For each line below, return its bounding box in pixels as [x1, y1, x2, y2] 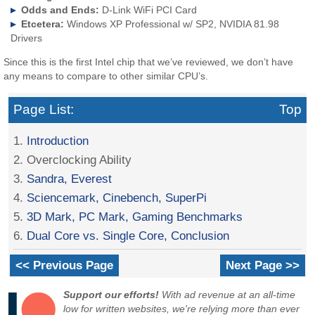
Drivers [11, 32, 43, 44]
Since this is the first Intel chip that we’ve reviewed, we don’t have [4, 56, 294, 68]
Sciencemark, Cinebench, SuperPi [27, 190, 207, 205]
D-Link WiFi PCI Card [99, 4, 198, 15]
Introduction [27, 133, 89, 148]
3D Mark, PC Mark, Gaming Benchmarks [27, 209, 243, 224]
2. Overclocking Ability [13, 152, 132, 167]
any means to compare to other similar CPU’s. [4, 70, 209, 82]
